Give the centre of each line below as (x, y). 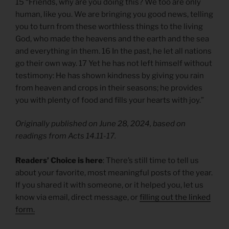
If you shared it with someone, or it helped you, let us (109, 185)
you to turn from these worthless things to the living (109, 26)
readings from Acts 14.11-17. (66, 136)
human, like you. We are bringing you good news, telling (114, 14)
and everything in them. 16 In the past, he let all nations (113, 51)
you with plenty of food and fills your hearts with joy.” (110, 100)
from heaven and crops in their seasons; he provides (109, 88)
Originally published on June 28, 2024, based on (100, 124)
